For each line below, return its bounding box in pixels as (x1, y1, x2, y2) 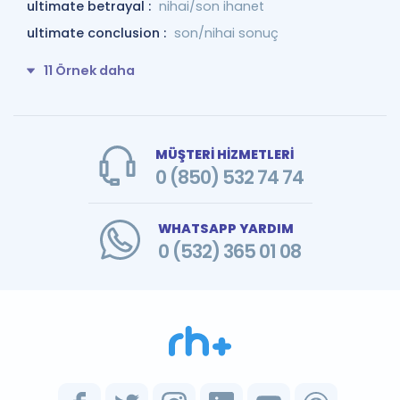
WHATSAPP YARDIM (157, 219, 294, 237)
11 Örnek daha (44, 62, 135, 79)
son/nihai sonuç (174, 24, 279, 42)
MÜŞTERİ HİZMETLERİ (154, 145, 294, 163)
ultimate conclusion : (27, 24, 170, 42)
